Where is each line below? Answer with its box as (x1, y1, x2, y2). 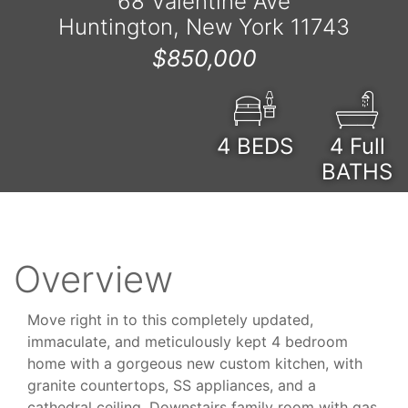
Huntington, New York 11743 (58, 13, 350, 40)
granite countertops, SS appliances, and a (27, 375, 316, 394)
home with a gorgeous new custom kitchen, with (27, 353, 362, 372)
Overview (14, 256, 173, 301)
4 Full (329, 132, 385, 159)
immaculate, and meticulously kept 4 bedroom (27, 331, 348, 351)
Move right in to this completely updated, (27, 310, 313, 329)
